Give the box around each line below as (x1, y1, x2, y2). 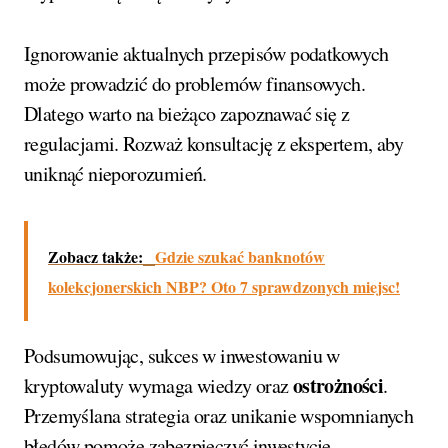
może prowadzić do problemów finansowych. (24, 69, 365, 97)
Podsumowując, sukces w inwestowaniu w (24, 341, 340, 369)
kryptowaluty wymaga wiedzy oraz (24, 371, 293, 399)
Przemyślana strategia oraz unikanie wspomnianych (24, 401, 414, 429)
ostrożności (292, 370, 384, 400)
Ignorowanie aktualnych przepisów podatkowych (24, 39, 389, 67)
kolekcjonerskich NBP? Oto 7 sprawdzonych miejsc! (48, 274, 400, 298)
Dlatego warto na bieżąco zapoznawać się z (24, 99, 350, 127)
